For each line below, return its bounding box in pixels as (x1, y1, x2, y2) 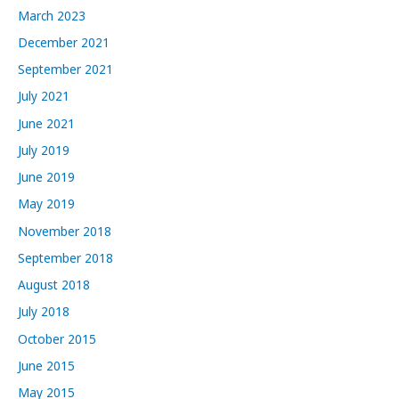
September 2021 (18, 61, 113, 78)
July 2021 (18, 87, 69, 105)
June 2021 (18, 114, 75, 132)
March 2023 (18, 6, 85, 24)
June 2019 (18, 168, 75, 186)
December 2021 (18, 33, 110, 51)
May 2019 (18, 195, 75, 213)
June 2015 (18, 356, 75, 374)
